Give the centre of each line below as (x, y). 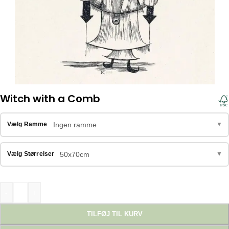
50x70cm (74, 154)
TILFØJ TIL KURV (114, 214)
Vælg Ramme (27, 124)
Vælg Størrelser (31, 154)
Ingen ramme (75, 124)
